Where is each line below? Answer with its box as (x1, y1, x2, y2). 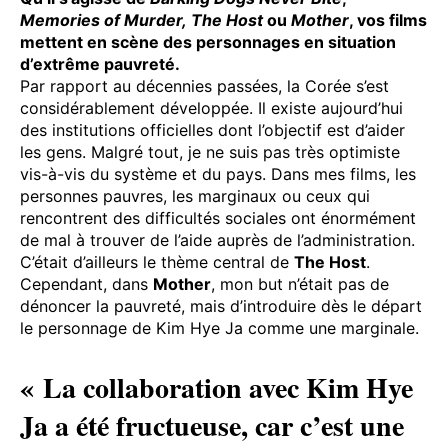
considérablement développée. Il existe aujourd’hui (20, 97, 403, 118)
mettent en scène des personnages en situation (20, 31, 396, 52)
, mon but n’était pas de (211, 273, 389, 294)
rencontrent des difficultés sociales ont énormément (20, 207, 416, 228)
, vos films (349, 9, 427, 30)
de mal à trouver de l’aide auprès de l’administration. (20, 229, 415, 250)
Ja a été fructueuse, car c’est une (20, 404, 404, 446)
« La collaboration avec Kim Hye (20, 366, 413, 408)
